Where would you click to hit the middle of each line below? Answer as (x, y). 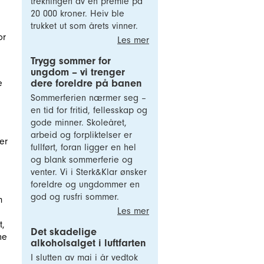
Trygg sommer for (71, 61)
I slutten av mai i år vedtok (84, 258)
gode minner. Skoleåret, (79, 123)
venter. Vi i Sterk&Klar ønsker (89, 172)
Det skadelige (64, 232)
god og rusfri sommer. (75, 197)
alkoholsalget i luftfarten (88, 243)
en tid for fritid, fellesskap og (89, 110)
